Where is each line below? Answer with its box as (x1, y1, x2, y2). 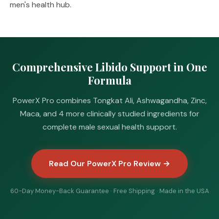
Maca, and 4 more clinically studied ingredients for (20, 109, 199, 119)
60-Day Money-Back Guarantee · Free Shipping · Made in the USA (10, 187, 209, 195)
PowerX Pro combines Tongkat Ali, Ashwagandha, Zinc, (12, 95, 207, 106)
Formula (88, 73, 131, 88)
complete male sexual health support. (42, 122, 177, 132)
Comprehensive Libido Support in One (12, 60, 207, 74)
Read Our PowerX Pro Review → (49, 158, 170, 169)
